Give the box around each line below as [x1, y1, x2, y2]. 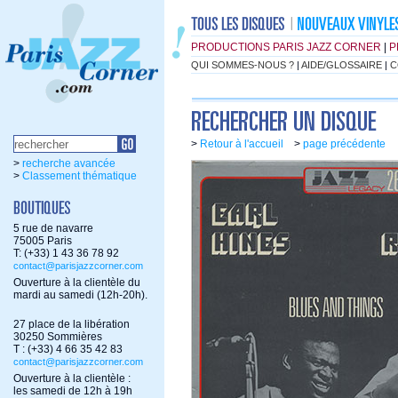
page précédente [303, 138, 386, 150]
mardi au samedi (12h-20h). [13, 289, 147, 301]
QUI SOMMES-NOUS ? [191, 60, 294, 70]
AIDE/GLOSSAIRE [301, 60, 382, 70]
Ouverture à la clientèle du [13, 276, 140, 289]
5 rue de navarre [13, 222, 93, 235]
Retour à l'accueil [200, 138, 283, 150]
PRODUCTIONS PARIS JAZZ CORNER [191, 41, 381, 53]
